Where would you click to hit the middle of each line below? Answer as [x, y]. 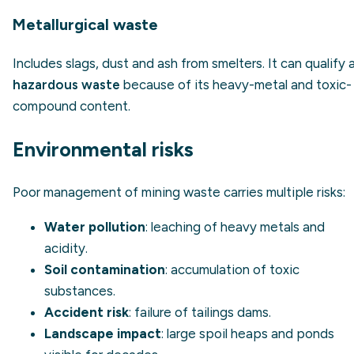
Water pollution [95, 226]
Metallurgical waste [85, 24]
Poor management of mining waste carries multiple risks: [179, 192]
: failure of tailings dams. [200, 312]
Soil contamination [105, 269]
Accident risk [87, 312]
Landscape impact [103, 333]
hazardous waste [66, 84]
